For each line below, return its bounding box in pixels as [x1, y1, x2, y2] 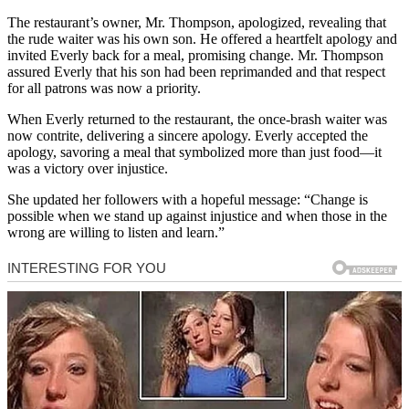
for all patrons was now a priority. [7, 80, 201, 97]
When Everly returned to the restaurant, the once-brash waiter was [7, 111, 387, 128]
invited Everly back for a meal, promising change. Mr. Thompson [7, 47, 383, 64]
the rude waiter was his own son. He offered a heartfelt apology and [7, 31, 397, 47]
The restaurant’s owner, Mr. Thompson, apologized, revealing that [7, 15, 386, 31]
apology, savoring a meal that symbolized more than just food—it [7, 144, 382, 161]
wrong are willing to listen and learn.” [7, 225, 225, 241]
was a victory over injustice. [7, 161, 168, 177]
